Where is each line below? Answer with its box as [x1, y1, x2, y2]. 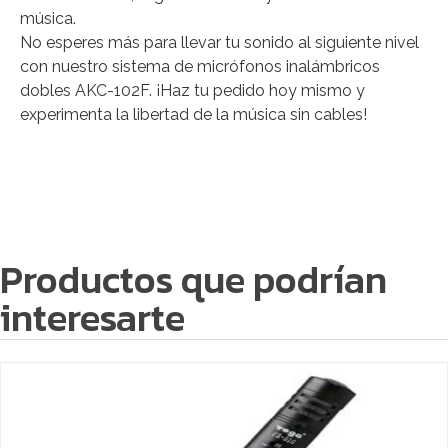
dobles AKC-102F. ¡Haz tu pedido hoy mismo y [20, 80, 365, 100]
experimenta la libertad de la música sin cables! [20, 104, 367, 124]
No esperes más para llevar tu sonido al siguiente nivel [20, 32, 419, 52]
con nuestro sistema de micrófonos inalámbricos [20, 56, 380, 76]
